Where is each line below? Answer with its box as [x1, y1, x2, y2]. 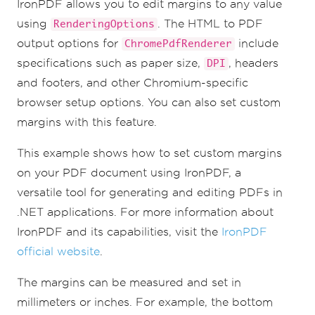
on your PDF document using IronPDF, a [17, 166, 241, 179]
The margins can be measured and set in [17, 276, 241, 288]
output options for [17, 37, 122, 49]
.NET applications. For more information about [17, 205, 274, 218]
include [235, 37, 278, 49]
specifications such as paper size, [17, 56, 204, 69]
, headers [229, 56, 278, 69]
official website [17, 245, 100, 257]
